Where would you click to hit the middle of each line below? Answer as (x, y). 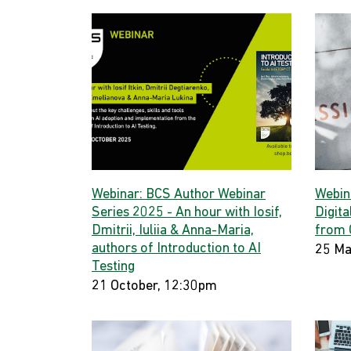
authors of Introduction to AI (176, 249)
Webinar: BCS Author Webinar (179, 195)
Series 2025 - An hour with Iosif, (187, 213)
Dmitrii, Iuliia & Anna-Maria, (173, 231)
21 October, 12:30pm (154, 286)
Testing (113, 267)
